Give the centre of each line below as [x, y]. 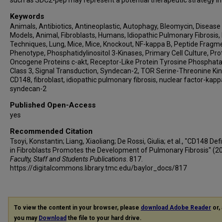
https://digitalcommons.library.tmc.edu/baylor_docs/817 [98, 168]
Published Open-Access [53, 105]
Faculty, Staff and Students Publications [68, 159]
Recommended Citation [51, 131]
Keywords [27, 16]
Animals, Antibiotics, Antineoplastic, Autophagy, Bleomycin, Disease [115, 26]
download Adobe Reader [176, 208]
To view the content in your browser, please [77, 208]
